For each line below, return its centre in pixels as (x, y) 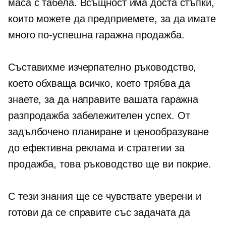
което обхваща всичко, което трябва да (99, 83)
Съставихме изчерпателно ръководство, (102, 67)
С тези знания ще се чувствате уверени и (105, 196)
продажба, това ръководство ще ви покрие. (110, 164)
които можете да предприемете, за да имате (112, 19)
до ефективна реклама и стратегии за (96, 148)
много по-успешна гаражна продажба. (96, 35)
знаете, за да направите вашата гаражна (103, 99)
